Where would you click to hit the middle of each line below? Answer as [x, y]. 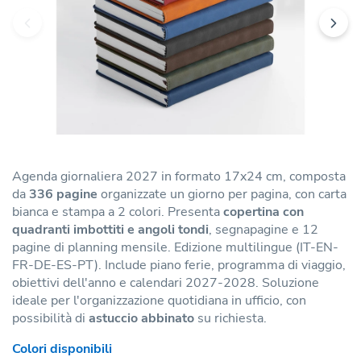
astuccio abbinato [141, 318]
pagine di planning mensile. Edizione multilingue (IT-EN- [175, 247]
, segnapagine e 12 [263, 229]
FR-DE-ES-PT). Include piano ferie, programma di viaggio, [179, 265]
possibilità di [50, 318]
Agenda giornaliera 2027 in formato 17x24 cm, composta [179, 176]
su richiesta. [230, 318]
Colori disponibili [62, 349]
